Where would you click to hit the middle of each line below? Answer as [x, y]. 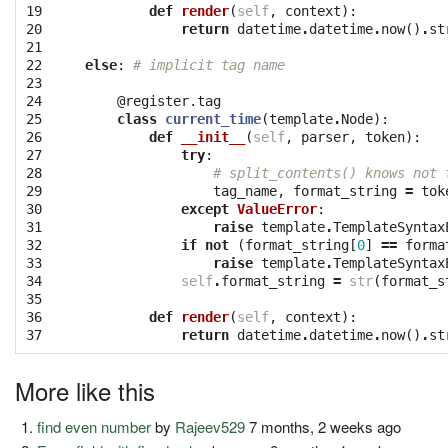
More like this [85, 391]
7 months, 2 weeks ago [323, 427]
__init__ [213, 137]
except [205, 209]
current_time [213, 119]
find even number [94, 427]
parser [325, 137]
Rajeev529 [210, 427]
